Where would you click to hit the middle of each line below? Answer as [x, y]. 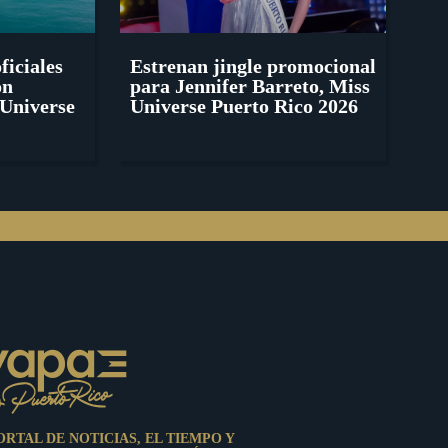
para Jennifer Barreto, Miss [249, 86]
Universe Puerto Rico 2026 [243, 106]
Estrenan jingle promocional [252, 66]
